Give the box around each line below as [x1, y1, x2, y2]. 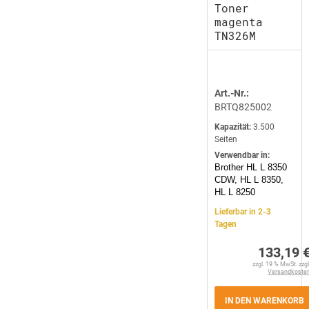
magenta [215, 14, 263, 29]
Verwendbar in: [215, 150, 270, 160]
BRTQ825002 [215, 101, 272, 112]
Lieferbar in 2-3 [215, 207, 271, 217]
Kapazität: [215, 122, 251, 132]
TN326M [215, 28, 256, 43]
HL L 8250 [215, 187, 255, 197]
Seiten [215, 134, 237, 144]
